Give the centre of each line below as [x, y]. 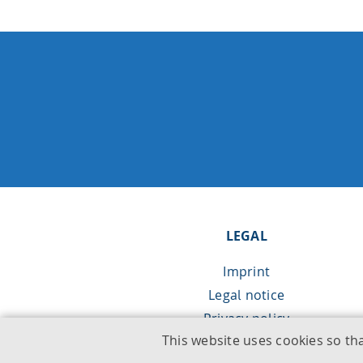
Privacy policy [246, 318]
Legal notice [247, 295]
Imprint [246, 271]
